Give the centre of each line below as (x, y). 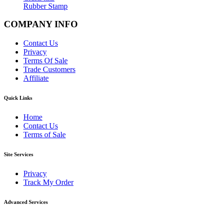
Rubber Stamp (45, 6)
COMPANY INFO (41, 24)
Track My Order (48, 182)
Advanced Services (26, 202)
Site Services (18, 154)
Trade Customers (49, 70)
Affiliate (36, 78)
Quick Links (18, 98)
